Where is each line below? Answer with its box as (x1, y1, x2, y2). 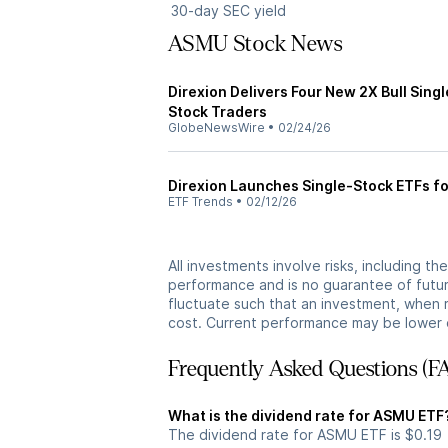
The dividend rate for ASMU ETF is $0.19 (168, 426, 442, 443)
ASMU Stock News (168, 32, 342, 56)
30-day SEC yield (171, 2, 286, 19)
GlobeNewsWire (168, 120, 265, 135)
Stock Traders (168, 103, 267, 120)
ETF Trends (168, 194, 233, 209)
